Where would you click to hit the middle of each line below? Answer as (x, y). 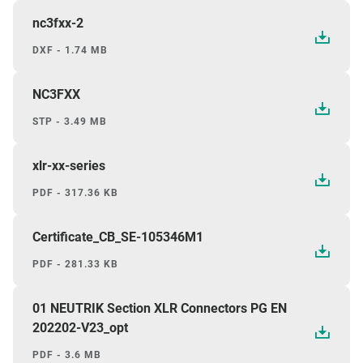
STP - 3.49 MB (70, 122)
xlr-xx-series (69, 166)
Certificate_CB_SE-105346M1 (118, 237)
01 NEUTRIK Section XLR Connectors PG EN (160, 309)
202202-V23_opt (80, 328)
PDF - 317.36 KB (75, 193)
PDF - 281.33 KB (75, 265)
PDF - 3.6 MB (67, 355)
